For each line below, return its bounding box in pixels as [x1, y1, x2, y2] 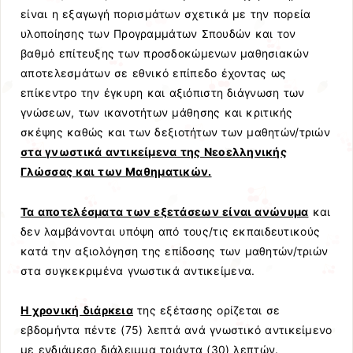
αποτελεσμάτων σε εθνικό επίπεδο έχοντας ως [20, 66, 287, 80]
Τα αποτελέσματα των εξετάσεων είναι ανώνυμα [20, 204, 309, 218]
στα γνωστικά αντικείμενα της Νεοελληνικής [20, 145, 288, 159]
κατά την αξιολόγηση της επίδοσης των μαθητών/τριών [20, 243, 329, 258]
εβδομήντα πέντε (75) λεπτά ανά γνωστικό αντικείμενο [20, 322, 333, 336]
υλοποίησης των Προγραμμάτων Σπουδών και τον [20, 27, 296, 41]
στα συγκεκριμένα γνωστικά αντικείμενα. [20, 263, 255, 277]
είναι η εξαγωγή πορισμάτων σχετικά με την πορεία [20, 7, 311, 21]
